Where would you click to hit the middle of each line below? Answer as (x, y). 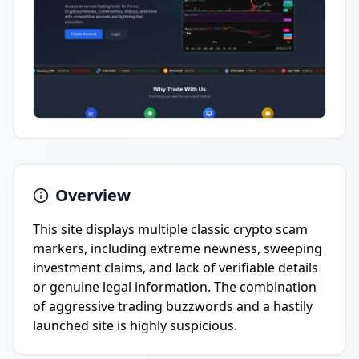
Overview (93, 195)
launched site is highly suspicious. (135, 325)
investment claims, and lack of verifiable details (175, 268)
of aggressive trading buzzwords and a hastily (173, 306)
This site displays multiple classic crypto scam (170, 229)
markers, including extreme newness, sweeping (177, 248)
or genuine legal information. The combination (175, 287)
